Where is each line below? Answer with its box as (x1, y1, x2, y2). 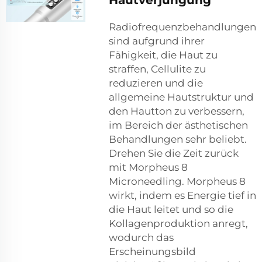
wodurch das (109, 232, 174, 244)
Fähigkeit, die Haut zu (109, 49, 218, 61)
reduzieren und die (109, 77, 203, 89)
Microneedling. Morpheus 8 (109, 175, 246, 188)
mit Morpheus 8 (109, 161, 188, 174)
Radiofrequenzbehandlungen (109, 21, 256, 33)
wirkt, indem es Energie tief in (109, 189, 256, 202)
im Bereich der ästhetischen (109, 119, 248, 132)
